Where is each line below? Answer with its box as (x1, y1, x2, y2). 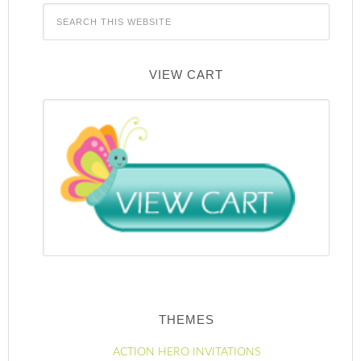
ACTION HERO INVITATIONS (112, 346, 260, 358)
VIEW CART (149, 68, 223, 82)
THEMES (158, 312, 214, 326)
